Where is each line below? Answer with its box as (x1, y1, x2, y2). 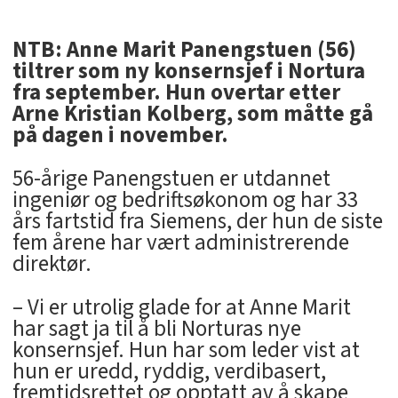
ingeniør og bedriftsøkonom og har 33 (12, 184, 358, 217)
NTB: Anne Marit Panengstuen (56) (12, 34, 356, 67)
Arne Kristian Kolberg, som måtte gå (12, 98, 373, 131)
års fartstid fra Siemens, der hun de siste (12, 205, 383, 238)
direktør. (12, 248, 92, 281)
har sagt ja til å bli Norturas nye (12, 312, 301, 345)
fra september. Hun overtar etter (12, 76, 340, 109)
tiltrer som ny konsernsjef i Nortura (12, 55, 365, 88)
